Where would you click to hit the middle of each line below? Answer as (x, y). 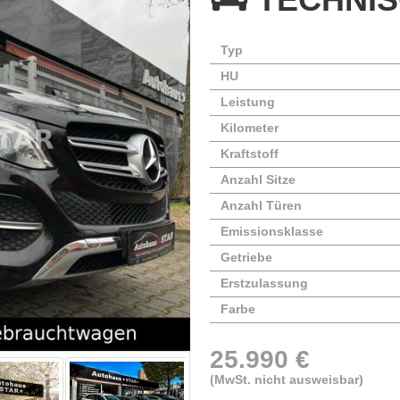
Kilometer (249, 127)
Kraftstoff (249, 153)
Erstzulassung (264, 283)
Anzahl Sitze (258, 179)
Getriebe (246, 257)
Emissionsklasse (271, 231)
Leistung (247, 101)
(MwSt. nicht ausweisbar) (287, 379)
